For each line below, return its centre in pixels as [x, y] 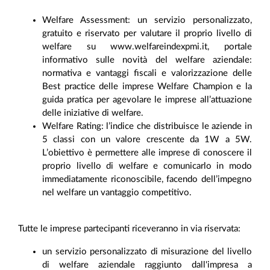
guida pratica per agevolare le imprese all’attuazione [147, 100]
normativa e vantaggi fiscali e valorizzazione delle [147, 74]
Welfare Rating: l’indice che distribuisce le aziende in [147, 127]
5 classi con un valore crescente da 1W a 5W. [147, 140]
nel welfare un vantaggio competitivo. [117, 193]
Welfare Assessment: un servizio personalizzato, [147, 20]
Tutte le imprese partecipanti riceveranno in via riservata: [130, 229]
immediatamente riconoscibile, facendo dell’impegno [147, 180]
